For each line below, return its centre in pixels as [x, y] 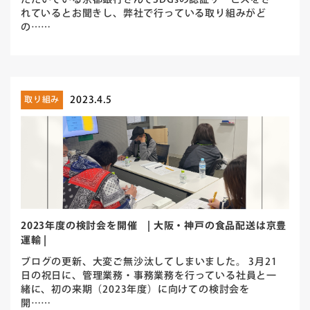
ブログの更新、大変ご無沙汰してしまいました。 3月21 [149, 262]
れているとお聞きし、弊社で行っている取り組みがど [144, 14]
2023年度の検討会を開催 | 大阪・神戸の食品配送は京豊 [154, 226]
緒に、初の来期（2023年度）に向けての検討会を [135, 290]
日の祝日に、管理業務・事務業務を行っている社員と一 [148, 276]
